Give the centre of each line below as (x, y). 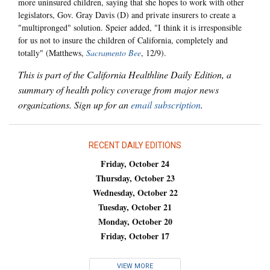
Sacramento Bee (114, 53)
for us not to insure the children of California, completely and (123, 40)
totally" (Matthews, (52, 53)
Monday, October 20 (135, 222)
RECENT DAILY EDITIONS (135, 145)
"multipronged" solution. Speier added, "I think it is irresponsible (130, 28)
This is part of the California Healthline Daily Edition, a (125, 74)
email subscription (166, 104)
